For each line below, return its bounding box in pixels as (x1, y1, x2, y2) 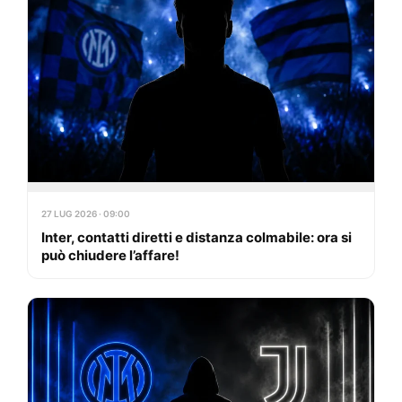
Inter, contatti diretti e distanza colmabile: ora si (41, 228, 352, 246)
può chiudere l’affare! (41, 246, 179, 264)
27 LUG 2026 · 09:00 (41, 207, 130, 219)
